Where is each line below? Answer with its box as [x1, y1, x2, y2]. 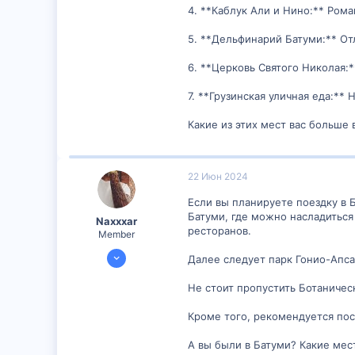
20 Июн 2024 [103, 245, 164, 258]
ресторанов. [188, 224, 251, 237]
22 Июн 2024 [188, 170, 248, 182]
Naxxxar [96, 214, 137, 227]
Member [98, 227, 135, 240]
